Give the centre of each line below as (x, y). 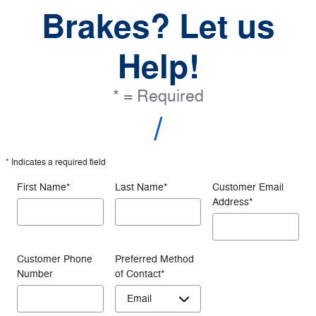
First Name (42, 187)
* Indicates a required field (56, 162)
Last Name (139, 187)
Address (231, 202)
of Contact (138, 274)
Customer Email (248, 187)
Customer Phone (55, 259)
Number (35, 274)
